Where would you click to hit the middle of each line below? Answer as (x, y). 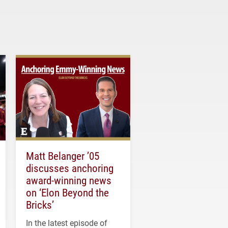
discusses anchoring (70, 168)
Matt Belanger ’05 (63, 156)
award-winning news (69, 180)
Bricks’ (40, 205)
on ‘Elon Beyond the (67, 193)
